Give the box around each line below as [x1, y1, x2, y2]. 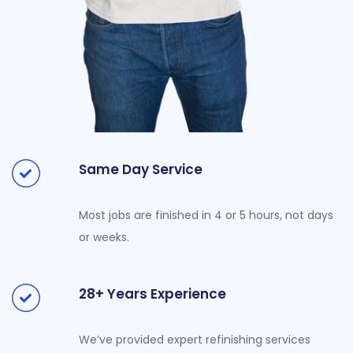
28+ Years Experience [79, 284, 227, 303]
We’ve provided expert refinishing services [79, 331, 311, 347]
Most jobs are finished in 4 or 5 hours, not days [79, 207, 334, 224]
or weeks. [79, 229, 130, 246]
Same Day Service [79, 160, 203, 180]
